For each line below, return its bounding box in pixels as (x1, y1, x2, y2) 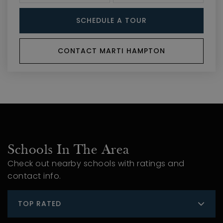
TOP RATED (18, 199, 61, 209)
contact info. (7, 170, 61, 182)
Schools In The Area (7, 143, 129, 157)
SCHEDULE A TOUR (76, 15, 147, 25)
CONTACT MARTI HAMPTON (58, 46, 165, 56)
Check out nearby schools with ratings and (7, 158, 185, 169)
